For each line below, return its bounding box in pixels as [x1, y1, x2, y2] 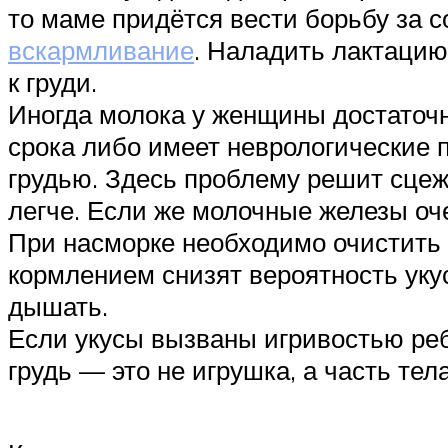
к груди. [8, 65, 97, 98]
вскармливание [8, 33, 194, 66]
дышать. [8, 289, 108, 322]
